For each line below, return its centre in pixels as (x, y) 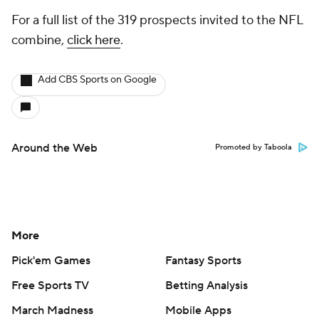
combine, (39, 41)
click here (94, 41)
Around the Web (54, 148)
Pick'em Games (51, 261)
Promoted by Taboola (253, 148)
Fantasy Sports (203, 261)
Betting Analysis (206, 286)
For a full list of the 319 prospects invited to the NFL (157, 21)
